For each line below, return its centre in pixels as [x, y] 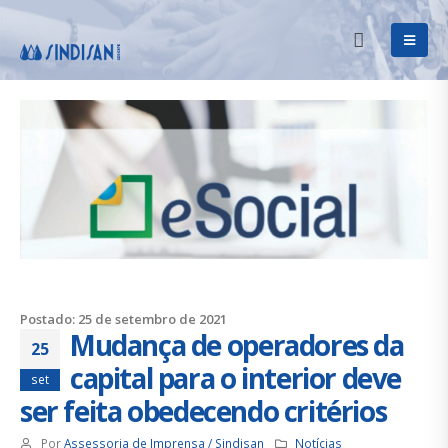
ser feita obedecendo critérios [203, 411]
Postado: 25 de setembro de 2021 [123, 319]
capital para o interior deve [236, 378]
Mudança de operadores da [237, 345]
